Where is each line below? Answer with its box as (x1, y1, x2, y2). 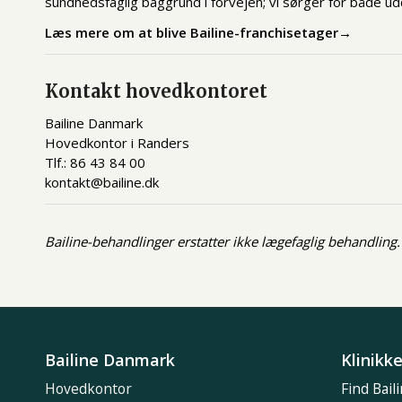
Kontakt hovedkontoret (45, 80, 267, 102)
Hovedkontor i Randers (45, 133, 189, 152)
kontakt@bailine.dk (45, 172, 159, 191)
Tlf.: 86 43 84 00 (45, 153, 145, 171)
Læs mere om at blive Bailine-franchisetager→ (45, 23, 352, 42)
